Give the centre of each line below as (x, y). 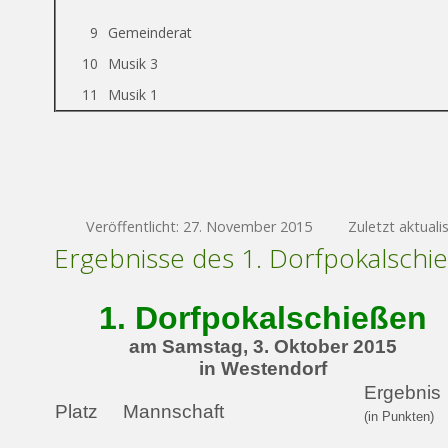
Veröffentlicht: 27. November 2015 (199, 226)
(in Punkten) (399, 416)
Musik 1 (133, 94)
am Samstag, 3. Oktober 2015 (262, 346)
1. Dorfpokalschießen (262, 318)
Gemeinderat (150, 32)
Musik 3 (133, 63)
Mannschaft (173, 411)
